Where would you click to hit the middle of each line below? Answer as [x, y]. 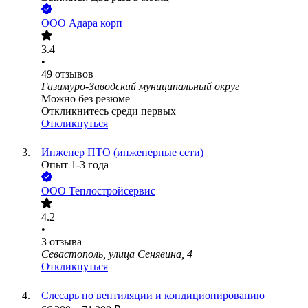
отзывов [74, 74]
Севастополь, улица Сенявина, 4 [117, 254]
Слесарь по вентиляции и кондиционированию [153, 296]
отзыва [66, 242]
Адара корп [96, 23]
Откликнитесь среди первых [109, 111]
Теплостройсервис [112, 191]
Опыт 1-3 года [75, 165]
